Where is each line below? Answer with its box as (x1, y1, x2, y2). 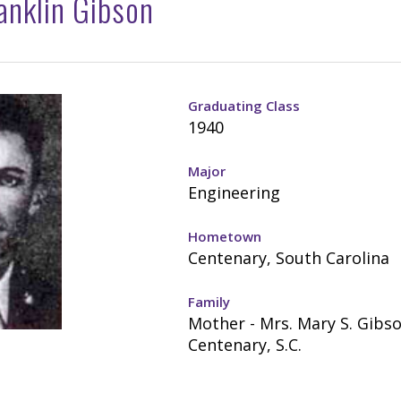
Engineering (187, 182, 280, 203)
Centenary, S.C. (187, 334, 302, 355)
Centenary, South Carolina (187, 247, 389, 269)
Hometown (187, 227, 261, 245)
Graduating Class (187, 97, 300, 115)
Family (187, 293, 230, 311)
